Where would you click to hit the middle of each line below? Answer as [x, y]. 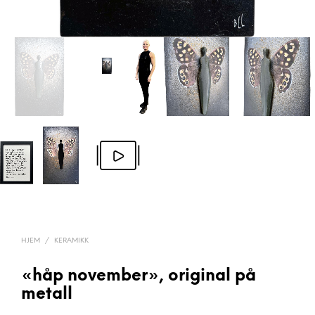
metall [47, 295]
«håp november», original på [139, 276]
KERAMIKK [71, 241]
